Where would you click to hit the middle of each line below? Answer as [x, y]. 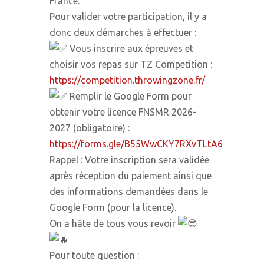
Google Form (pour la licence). [113, 208]
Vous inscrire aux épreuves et [130, 49]
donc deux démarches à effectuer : [123, 33]
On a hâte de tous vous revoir [114, 224]
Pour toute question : [94, 255]
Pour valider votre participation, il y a [128, 17]
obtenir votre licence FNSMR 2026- [123, 112]
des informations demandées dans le [129, 192]
